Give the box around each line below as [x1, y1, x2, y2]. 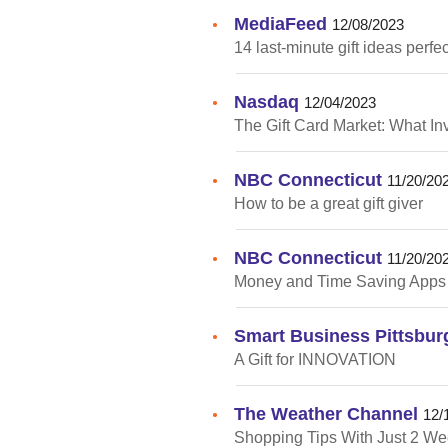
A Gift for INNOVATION [234, 350, 396, 368]
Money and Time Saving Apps [234, 272, 446, 290]
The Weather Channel [234, 402, 418, 424]
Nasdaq [234, 90, 299, 112]
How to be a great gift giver [234, 194, 423, 212]
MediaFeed [234, 12, 327, 34]
